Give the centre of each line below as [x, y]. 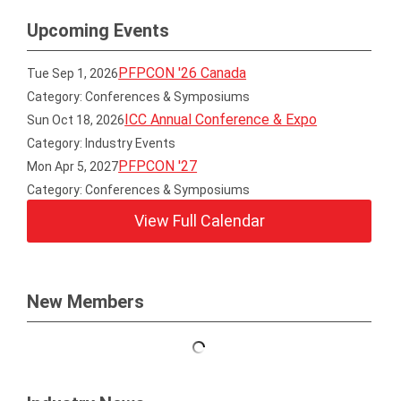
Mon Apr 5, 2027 [73, 166]
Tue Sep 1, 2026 [73, 73]
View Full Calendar [199, 221]
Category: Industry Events [102, 143]
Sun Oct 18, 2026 [76, 120]
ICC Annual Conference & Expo [221, 119]
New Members [85, 302]
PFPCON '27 [158, 166]
